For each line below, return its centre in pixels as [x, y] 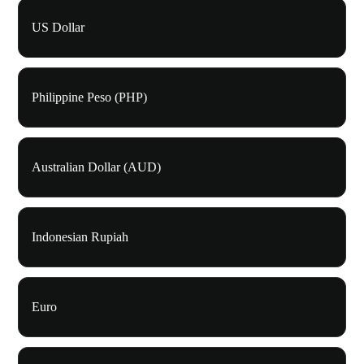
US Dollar [58, 28]
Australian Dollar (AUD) [96, 167]
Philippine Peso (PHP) [89, 97]
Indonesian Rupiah [80, 237]
